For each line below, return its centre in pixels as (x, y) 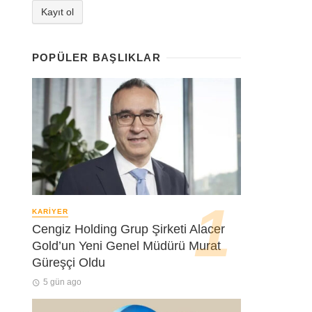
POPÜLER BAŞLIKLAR (96, 57)
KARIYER (50, 212)
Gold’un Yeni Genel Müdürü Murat (126, 245)
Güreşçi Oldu (69, 262)
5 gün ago (62, 282)
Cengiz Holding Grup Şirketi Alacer (128, 229)
